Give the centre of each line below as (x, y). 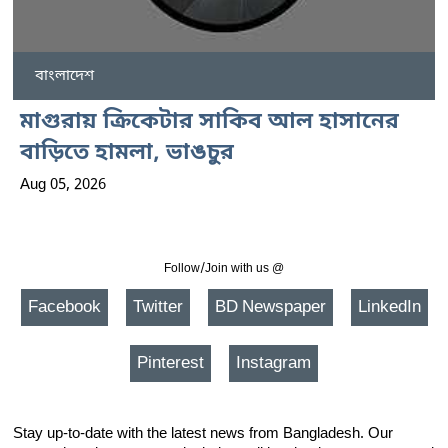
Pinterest (170, 364)
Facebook (64, 308)
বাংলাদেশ (64, 76)
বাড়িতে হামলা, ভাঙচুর (127, 154)
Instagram (273, 364)
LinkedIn (389, 308)
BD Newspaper (270, 308)
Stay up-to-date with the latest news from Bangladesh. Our (203, 434)
